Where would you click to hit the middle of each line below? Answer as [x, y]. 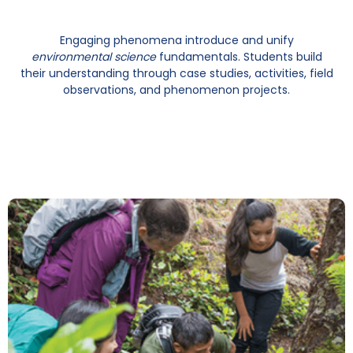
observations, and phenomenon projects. [176, 90]
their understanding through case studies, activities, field [176, 74]
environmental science [93, 57]
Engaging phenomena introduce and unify [176, 41]
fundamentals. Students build [239, 57]
